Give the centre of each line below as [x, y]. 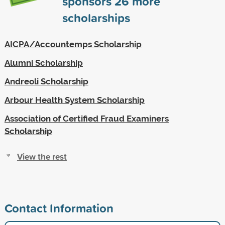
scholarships [96, 17]
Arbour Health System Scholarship [74, 100]
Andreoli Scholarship [46, 81]
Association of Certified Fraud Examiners [86, 118]
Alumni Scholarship [43, 63]
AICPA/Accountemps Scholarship [73, 44]
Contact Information [59, 208]
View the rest [42, 156]
